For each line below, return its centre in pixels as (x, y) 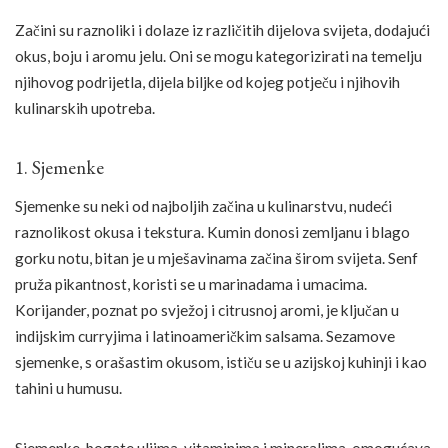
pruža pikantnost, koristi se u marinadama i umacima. (191, 284)
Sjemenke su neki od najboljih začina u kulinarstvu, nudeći (203, 206)
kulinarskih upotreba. (85, 107)
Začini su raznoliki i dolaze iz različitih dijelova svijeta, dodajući (222, 29)
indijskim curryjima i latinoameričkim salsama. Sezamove (205, 336)
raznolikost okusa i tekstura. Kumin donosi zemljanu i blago (212, 232)
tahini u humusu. (68, 388)
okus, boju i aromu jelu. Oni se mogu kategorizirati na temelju (218, 55)
